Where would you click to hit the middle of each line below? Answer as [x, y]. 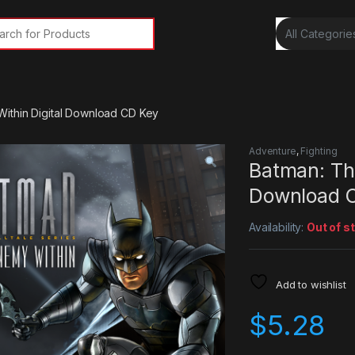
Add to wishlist [311, 285]
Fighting [319, 151]
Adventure [273, 151]
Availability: [278, 227]
